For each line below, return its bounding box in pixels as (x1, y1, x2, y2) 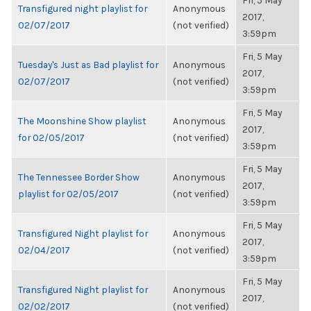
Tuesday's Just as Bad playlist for (18, 59, 158, 70)
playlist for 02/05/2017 (18, 188, 119, 199)
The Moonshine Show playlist (18, 115, 146, 126)
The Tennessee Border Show (18, 171, 140, 183)
